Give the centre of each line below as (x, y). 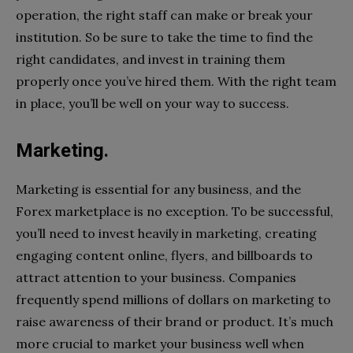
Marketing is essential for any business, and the (158, 189)
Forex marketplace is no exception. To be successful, (175, 211)
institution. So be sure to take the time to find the (164, 37)
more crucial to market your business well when (160, 343)
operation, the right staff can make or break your (164, 15)
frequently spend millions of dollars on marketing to (173, 299)
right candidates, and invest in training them (150, 59)
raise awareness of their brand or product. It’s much (175, 321)
